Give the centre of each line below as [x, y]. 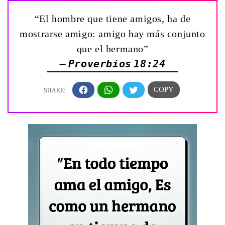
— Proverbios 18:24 [113, 64]
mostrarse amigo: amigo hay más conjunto [113, 34]
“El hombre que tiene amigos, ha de [113, 19]
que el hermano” [113, 49]
